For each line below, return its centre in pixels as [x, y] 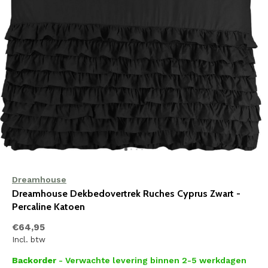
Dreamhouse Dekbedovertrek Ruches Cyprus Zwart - [126, 194]
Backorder [35, 260]
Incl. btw [29, 240]
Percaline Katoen [48, 207]
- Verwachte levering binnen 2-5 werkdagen [153, 260]
